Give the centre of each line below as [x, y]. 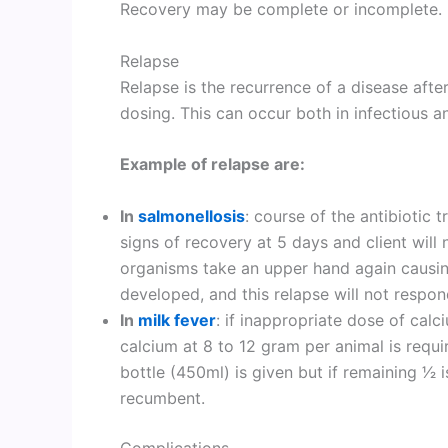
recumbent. [162, 397]
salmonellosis [191, 215]
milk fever [177, 319]
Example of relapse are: [212, 164]
